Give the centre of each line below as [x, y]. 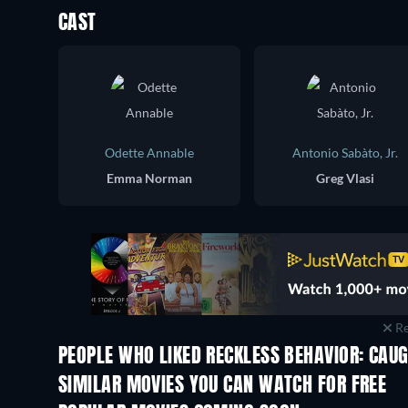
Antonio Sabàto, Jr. [345, 153]
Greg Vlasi [345, 178]
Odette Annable [149, 153]
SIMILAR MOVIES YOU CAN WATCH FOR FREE [223, 386]
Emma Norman [149, 178]
